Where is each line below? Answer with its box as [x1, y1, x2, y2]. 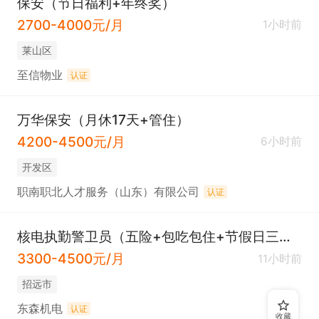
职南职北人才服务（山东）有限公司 [16, 184, 199, 199]
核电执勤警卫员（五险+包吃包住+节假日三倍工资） [278, 228, 291, 246]
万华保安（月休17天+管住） [16, 111, 189, 129]
